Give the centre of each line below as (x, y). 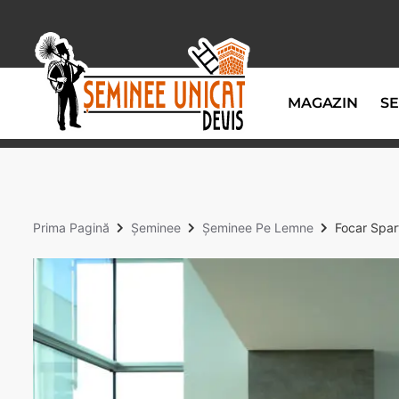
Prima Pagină (71, 228)
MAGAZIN (323, 103)
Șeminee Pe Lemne (258, 228)
